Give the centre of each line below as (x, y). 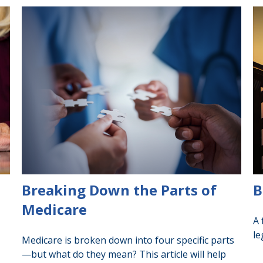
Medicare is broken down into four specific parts (128, 240)
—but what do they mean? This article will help (124, 254)
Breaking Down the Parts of (119, 190)
